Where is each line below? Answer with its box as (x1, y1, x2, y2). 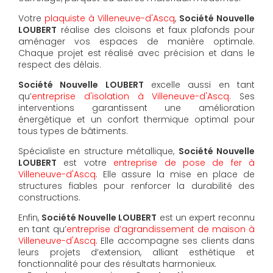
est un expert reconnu (157, 211, 255, 224)
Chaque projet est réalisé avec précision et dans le (18, 46, 255, 59)
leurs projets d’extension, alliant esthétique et (18, 246, 255, 258)
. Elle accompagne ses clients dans (96, 234, 255, 247)
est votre (57, 156, 114, 169)
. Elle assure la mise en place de (96, 168, 255, 180)
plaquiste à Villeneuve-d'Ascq (44, 12, 175, 24)
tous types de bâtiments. (18, 124, 128, 137)
